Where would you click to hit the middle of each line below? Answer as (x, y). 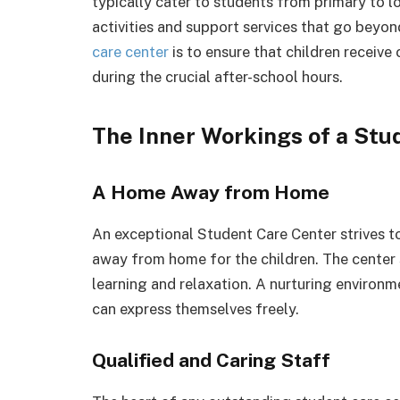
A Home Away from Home (211, 192)
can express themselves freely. (196, 308)
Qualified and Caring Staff (211, 361)
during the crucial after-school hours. (217, 77)
